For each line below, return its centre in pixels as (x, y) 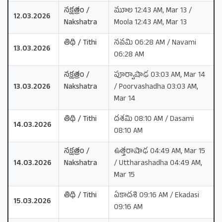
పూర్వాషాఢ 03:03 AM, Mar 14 (160, 75)
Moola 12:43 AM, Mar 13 (150, 23)
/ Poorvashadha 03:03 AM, (156, 87)
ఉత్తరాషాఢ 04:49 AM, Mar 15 (160, 152)
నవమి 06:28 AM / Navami (155, 43)
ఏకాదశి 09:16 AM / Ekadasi (157, 196)
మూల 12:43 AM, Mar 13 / (153, 11)
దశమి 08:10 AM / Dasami (154, 119)
